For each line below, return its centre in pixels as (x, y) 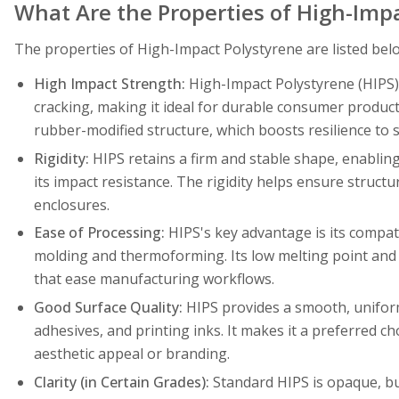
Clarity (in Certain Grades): (121, 382)
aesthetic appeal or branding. (131, 353)
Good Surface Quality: (108, 307)
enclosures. (71, 204)
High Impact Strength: (109, 84)
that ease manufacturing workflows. (154, 279)
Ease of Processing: (99, 233)
